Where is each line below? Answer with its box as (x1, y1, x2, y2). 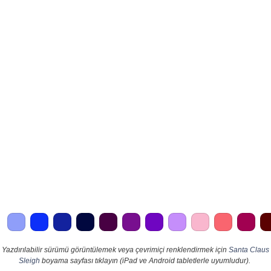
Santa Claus (229, 246, 269, 255)
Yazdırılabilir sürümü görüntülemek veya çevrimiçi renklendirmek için (2, 246, 229, 255)
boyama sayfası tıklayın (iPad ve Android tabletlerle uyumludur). (40, 256, 250, 266)
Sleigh (19, 256, 40, 266)
